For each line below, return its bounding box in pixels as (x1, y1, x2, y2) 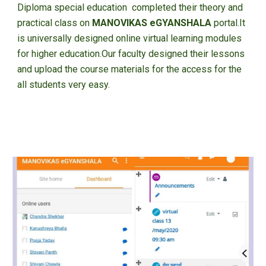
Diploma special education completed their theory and (17, 1, 243, 13)
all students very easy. (17, 78, 110, 90)
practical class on (17, 17, 93, 28)
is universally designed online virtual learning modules (17, 32, 242, 44)
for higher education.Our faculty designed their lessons (17, 47, 245, 59)
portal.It (214, 17, 246, 28)
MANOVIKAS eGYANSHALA (92, 17, 214, 28)
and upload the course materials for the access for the (17, 63, 242, 75)
